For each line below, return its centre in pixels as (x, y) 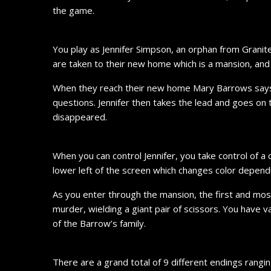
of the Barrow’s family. (99, 223)
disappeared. (80, 116)
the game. (73, 10)
